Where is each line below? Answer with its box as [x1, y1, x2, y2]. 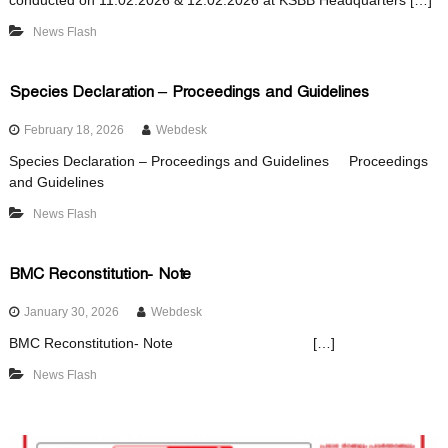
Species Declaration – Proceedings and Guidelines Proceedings [8, 153, 428, 169]
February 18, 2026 [23, 123, 124, 137]
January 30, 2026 [23, 305, 119, 319]
